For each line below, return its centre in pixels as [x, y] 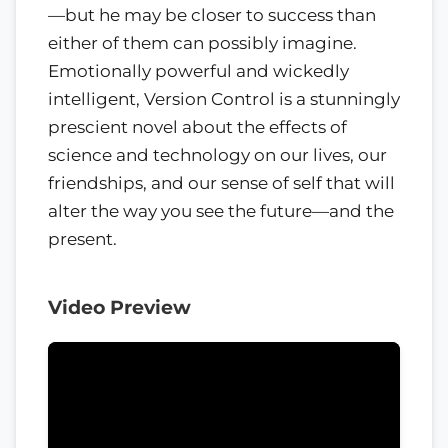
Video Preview [119, 307]
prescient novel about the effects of [197, 126]
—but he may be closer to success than [212, 14]
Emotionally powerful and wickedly [198, 70]
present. [82, 238]
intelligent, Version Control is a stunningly [224, 98]
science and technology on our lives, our [217, 154]
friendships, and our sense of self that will [221, 182]
